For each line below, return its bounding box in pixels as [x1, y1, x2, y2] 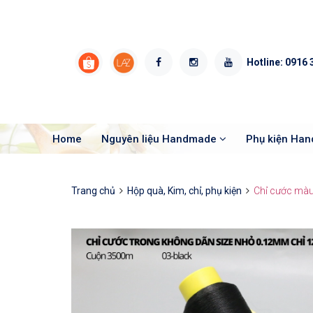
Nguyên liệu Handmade [101, 133, 219, 145]
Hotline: [245, 56, 285, 68]
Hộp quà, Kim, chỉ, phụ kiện [127, 185, 242, 196]
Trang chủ [71, 185, 115, 196]
